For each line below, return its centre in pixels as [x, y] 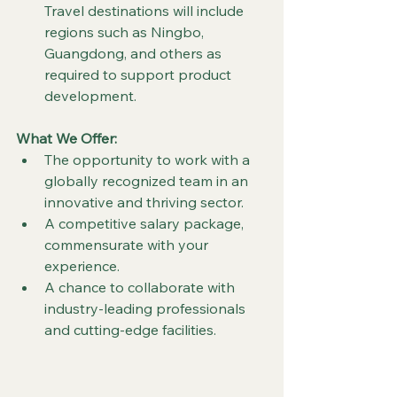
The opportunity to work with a [149, 160]
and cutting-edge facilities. [130, 330]
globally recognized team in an [148, 181]
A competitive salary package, [146, 223]
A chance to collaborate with [141, 287]
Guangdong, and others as [135, 53]
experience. [82, 266]
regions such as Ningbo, [126, 32]
